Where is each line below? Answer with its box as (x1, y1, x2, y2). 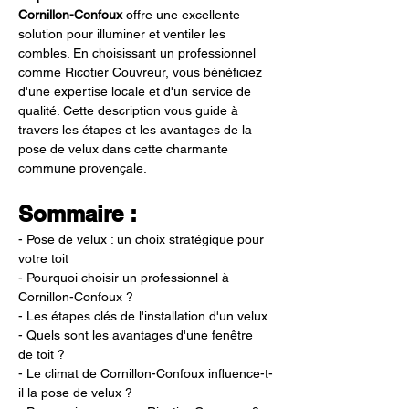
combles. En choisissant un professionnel (18, 46, 259, 60)
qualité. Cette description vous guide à (18, 103, 242, 118)
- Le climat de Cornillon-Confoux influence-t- (18, 366, 273, 381)
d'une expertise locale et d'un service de (18, 84, 255, 99)
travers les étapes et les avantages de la (18, 122, 256, 137)
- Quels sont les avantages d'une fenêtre (18, 328, 257, 342)
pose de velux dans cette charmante (18, 142, 232, 156)
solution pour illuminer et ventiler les (18, 26, 229, 41)
